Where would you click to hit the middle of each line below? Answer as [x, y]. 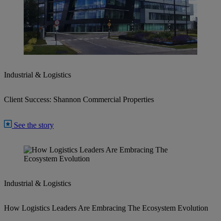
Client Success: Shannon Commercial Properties [79, 100]
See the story [34, 125]
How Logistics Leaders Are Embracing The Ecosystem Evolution [106, 208]
